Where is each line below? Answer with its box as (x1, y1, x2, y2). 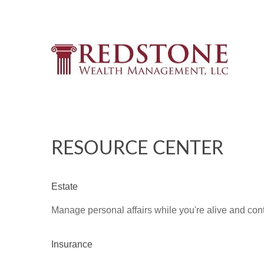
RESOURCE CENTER (51, 138, 223, 158)
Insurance (51, 239, 93, 249)
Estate (51, 181, 78, 192)
